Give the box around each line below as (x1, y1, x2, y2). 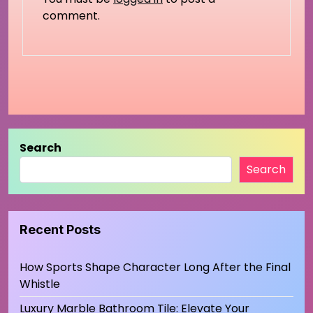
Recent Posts (20, 221, 101, 237)
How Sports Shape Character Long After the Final (20, 259, 291, 275)
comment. (43, 7, 100, 24)
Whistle (20, 275, 60, 292)
